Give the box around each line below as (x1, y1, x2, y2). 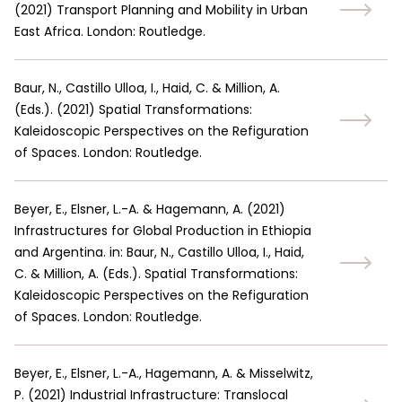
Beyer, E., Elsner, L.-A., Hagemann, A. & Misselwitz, (14, 364, 313, 382)
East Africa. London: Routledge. (14, 22, 205, 40)
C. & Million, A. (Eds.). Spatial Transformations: (14, 265, 298, 283)
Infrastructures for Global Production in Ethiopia (14, 222, 311, 240)
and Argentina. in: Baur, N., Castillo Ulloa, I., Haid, (14, 243, 304, 261)
